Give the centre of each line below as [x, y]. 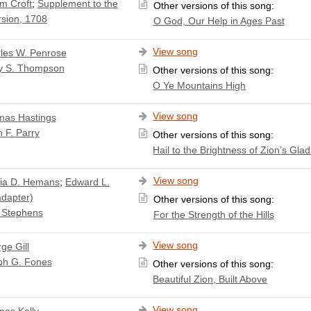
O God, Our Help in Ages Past [219, 20]
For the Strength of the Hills [213, 214]
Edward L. [87, 182]
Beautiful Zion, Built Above [210, 279]
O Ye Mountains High [200, 85]
